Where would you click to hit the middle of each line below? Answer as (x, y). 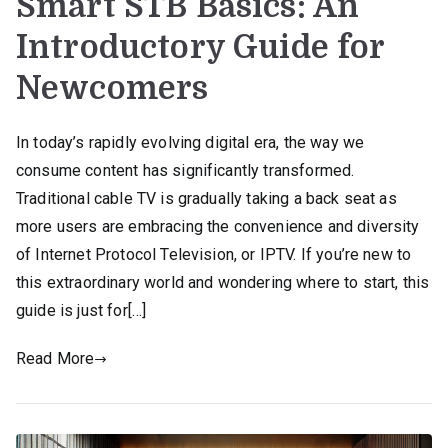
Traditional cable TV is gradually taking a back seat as (206, 199)
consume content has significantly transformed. (185, 171)
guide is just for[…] (81, 311)
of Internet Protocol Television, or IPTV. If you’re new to (214, 255)
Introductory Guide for (200, 48)
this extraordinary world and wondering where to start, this (223, 283)
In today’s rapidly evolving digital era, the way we (190, 143)
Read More (55, 359)
